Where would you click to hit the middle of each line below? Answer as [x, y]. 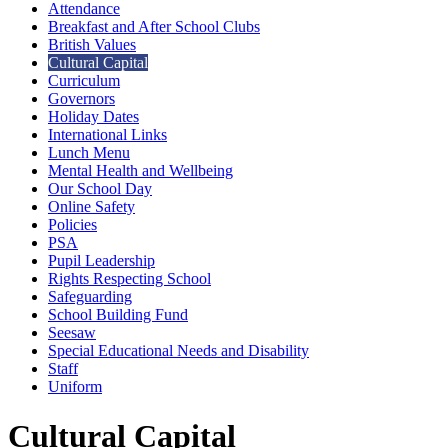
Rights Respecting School [129, 279]
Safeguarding [90, 297]
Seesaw [72, 333]
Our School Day [100, 189]
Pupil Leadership [101, 261]
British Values [92, 45]
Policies [72, 225]
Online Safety [91, 207]
